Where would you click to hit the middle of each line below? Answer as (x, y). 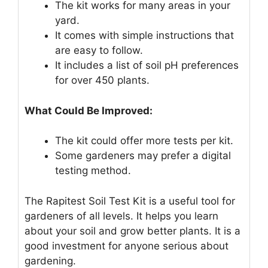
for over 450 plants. (102, 80)
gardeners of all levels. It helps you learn (121, 216)
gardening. (50, 261)
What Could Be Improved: (89, 110)
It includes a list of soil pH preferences (147, 66)
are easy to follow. (99, 51)
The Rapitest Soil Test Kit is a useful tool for (130, 201)
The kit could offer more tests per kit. (144, 141)
